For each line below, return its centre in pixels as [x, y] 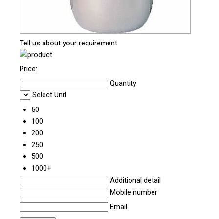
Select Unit [49, 95]
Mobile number [134, 192]
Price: [28, 69]
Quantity [123, 83]
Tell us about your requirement [68, 43]
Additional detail [135, 180]
